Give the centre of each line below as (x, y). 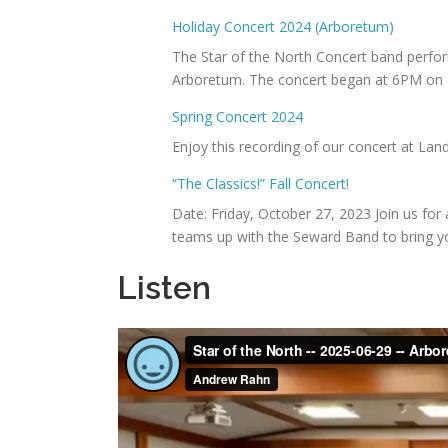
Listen (164, 288)
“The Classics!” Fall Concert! (260, 184)
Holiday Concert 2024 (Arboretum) (283, 27)
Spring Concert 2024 (237, 117)
